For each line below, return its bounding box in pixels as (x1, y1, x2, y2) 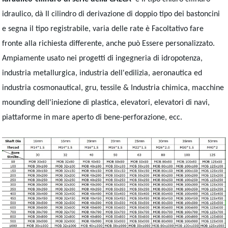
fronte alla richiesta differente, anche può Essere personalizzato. (2, 40, 215, 48)
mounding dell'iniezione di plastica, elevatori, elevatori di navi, (2, 99, 210, 107)
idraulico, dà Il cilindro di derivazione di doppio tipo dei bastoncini (2, 10, 220, 18)
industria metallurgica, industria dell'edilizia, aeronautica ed (2, 69, 203, 77)
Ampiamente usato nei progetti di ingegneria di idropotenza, (2, 54, 203, 63)
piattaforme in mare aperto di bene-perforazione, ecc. (2, 113, 183, 122)
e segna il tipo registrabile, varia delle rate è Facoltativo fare (2, 25, 204, 33)
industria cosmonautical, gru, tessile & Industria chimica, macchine (2, 84, 224, 92)
